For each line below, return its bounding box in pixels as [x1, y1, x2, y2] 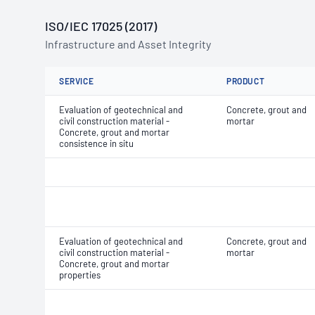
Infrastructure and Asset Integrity [45, 37, 211, 51]
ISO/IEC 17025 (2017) [45, 18, 157, 34]
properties [59, 269, 101, 281]
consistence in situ [59, 138, 134, 149]
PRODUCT [226, 76, 265, 86]
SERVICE [59, 76, 94, 86]
